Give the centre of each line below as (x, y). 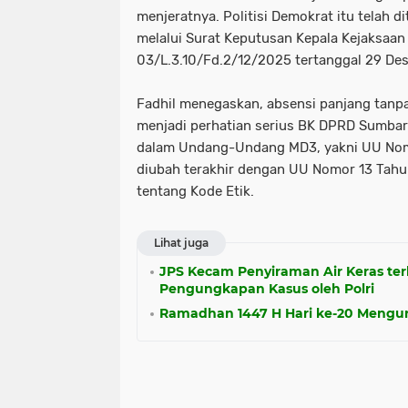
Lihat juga (181, 243)
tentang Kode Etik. (195, 192)
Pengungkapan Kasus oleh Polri (267, 289)
